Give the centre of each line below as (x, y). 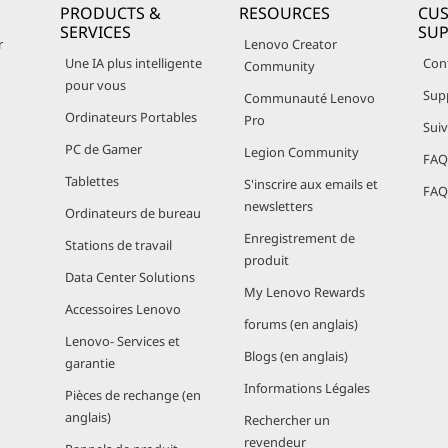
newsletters (278, 206)
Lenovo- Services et (122, 341)
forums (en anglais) (301, 324)
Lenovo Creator (290, 44)
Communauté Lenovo (309, 98)
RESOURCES (284, 13)
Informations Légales (307, 388)
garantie (90, 363)
